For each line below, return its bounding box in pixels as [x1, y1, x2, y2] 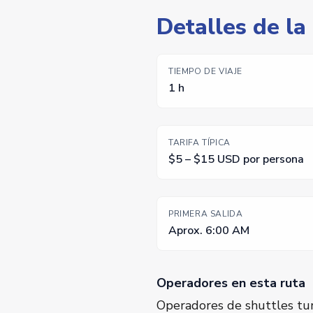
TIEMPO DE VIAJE [168, 66, 242, 78]
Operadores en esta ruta [156, 275, 305, 292]
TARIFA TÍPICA [168, 137, 231, 149]
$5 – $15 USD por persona [168, 152, 304, 168]
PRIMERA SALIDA [168, 208, 243, 220]
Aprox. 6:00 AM [168, 223, 249, 239]
